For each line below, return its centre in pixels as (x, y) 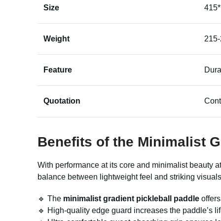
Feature (58, 70)
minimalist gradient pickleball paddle (131, 199)
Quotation (62, 101)
